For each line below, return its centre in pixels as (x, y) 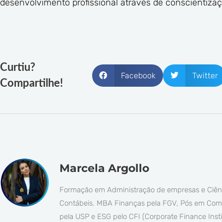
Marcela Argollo (104, 168)
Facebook (139, 75)
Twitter (205, 75)
